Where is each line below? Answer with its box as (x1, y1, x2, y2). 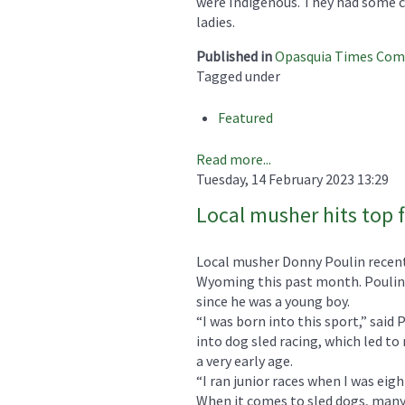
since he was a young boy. (196, 291, 350, 310)
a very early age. (196, 351, 293, 370)
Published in (196, 46, 272, 65)
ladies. (196, 12, 235, 31)
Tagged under (196, 66, 280, 85)
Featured (218, 108, 273, 127)
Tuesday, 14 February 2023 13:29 (196, 169, 389, 188)
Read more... (196, 149, 271, 168)
